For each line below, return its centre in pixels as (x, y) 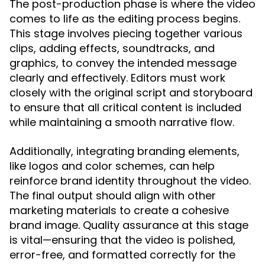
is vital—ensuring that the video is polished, (122, 240)
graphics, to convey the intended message (123, 63)
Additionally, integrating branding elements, (125, 151)
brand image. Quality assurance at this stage (129, 225)
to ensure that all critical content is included (125, 107)
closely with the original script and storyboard (131, 93)
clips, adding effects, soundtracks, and (112, 48)
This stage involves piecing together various (126, 33)
